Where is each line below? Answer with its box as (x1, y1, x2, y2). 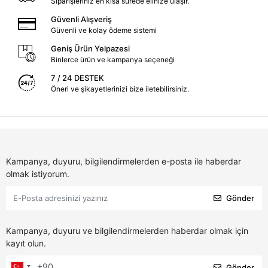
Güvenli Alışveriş (50, 14, 112, 25)
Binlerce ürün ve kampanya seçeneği (50, 55, 175, 65)
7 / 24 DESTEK (50, 73, 104, 83)
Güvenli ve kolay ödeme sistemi (50, 26, 157, 35)
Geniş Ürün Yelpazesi (50, 44, 130, 54)
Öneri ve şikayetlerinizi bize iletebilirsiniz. (50, 84, 189, 94)
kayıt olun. (6, 238, 46, 249)
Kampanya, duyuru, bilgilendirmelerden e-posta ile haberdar (6, 156, 241, 167)
